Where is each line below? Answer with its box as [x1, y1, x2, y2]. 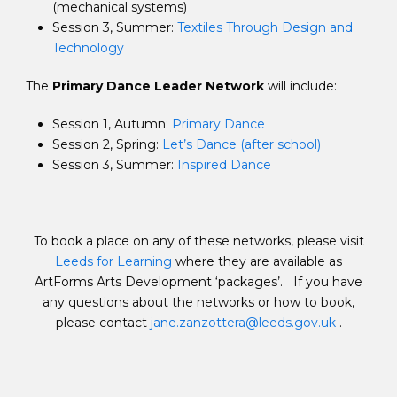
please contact [55, 315, 151, 331]
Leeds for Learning [55, 253, 172, 270]
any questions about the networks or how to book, [43, 294, 354, 311]
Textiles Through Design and [177, 19, 353, 36]
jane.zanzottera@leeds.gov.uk [150, 315, 336, 331]
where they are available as [172, 253, 342, 270]
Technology [52, 40, 124, 57]
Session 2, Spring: [52, 136, 162, 153]
